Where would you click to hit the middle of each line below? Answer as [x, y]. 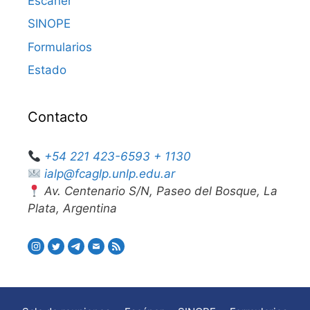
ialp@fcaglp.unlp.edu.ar [110, 174]
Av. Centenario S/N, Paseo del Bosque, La [159, 191]
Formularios [60, 47]
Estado [47, 70]
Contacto [58, 117]
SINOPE [49, 24]
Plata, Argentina [72, 209]
